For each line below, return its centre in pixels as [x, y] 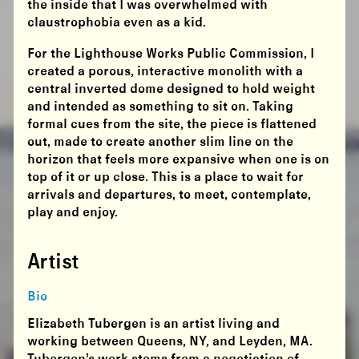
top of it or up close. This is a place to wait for [166, 178]
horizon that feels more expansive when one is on [179, 160]
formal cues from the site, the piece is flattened [172, 125]
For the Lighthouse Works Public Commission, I [171, 54]
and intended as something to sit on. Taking [161, 107]
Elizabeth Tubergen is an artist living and [154, 325]
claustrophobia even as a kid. [117, 23]
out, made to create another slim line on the [161, 143]
